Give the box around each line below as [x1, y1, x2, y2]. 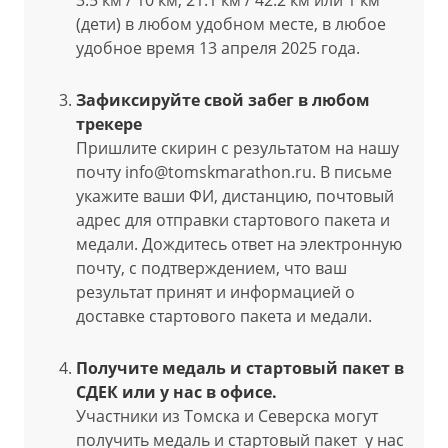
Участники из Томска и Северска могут [76, 405, 378, 427]
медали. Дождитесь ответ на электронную [76, 233, 402, 255]
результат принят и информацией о [76, 281, 355, 303]
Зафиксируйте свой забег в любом [76, 89, 370, 111]
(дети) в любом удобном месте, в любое [76, 13, 386, 35]
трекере [76, 113, 142, 135]
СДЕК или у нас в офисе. [76, 381, 277, 403]
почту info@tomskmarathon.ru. [76, 161, 320, 183]
